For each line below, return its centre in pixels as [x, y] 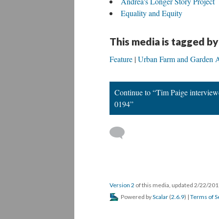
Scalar [160, 197]
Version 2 [122, 185]
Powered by [136, 197]
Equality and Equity [152, 13]
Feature [121, 59]
